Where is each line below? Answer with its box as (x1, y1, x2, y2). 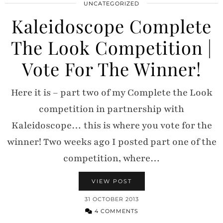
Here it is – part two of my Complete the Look (10, 86, 213, 99)
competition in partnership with (39, 102, 184, 115)
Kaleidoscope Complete (11, 13, 212, 38)
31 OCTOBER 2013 (84, 195, 139, 203)
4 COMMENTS (92, 207, 138, 215)
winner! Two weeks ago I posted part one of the (6, 135, 217, 148)
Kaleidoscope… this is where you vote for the (11, 118, 212, 132)
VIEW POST (91, 177, 132, 185)
